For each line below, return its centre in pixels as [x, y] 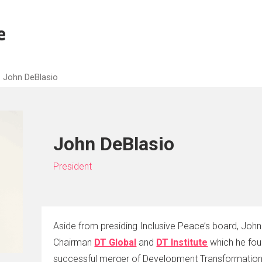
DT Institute [182, 242]
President [73, 167]
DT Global [116, 242]
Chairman [74, 242]
